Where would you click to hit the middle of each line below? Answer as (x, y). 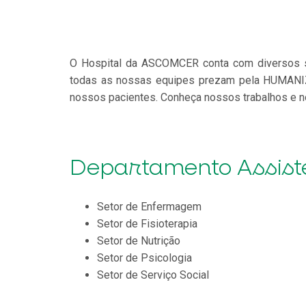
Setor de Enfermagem (149, 206)
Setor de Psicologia (144, 258)
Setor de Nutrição (139, 240)
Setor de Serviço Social (153, 275)
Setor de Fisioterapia (147, 223)
